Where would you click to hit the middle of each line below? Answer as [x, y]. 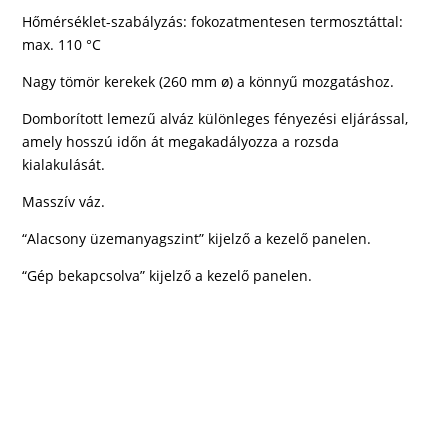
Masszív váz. [64, 201]
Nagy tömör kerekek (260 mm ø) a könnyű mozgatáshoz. [208, 81]
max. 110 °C [62, 44]
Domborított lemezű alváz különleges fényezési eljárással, [215, 118]
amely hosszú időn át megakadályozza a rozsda [181, 141]
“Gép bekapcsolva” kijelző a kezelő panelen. [167, 275]
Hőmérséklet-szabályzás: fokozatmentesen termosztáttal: [213, 21]
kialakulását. [64, 164]
